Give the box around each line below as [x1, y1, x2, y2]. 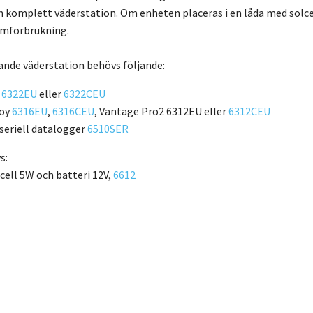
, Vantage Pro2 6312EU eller [94, 103, 228, 118]
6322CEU [64, 86, 105, 101]
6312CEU [228, 103, 270, 118]
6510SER [87, 121, 129, 136]
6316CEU [52, 103, 94, 118]
